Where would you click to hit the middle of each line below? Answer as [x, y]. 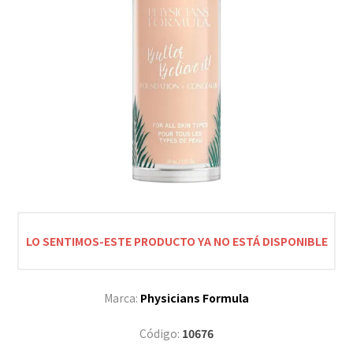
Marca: [121, 297]
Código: [160, 333]
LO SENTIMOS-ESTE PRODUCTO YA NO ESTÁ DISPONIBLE [176, 241]
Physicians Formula [195, 297]
